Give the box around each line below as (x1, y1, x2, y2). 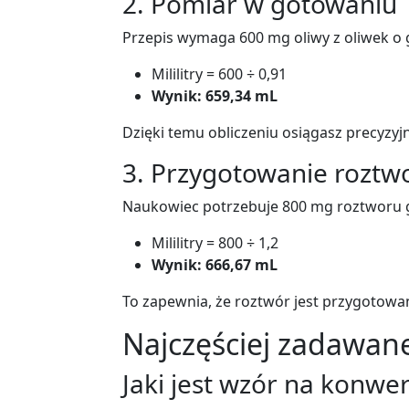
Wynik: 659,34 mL (152, 86, 278, 106)
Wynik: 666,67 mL (152, 255, 278, 275)
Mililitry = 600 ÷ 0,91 (152, 64, 287, 84)
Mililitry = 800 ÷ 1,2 (152, 233, 278, 253)
